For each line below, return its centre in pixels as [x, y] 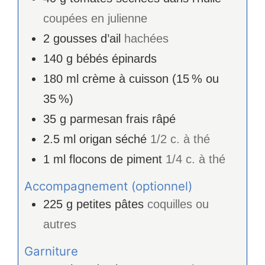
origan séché [113, 139]
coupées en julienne [95, 18]
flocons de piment [116, 159]
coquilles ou [178, 204]
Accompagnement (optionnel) [108, 186]
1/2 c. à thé [180, 139]
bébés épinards [117, 58]
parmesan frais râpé [123, 119]
